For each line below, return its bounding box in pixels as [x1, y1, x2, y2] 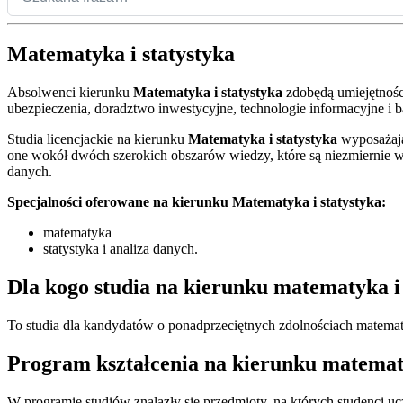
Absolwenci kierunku [7, 85, 133, 101]
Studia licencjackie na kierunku [7, 131, 188, 148]
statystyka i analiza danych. [43, 241, 198, 257]
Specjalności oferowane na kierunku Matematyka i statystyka [7, 194, 381, 210]
